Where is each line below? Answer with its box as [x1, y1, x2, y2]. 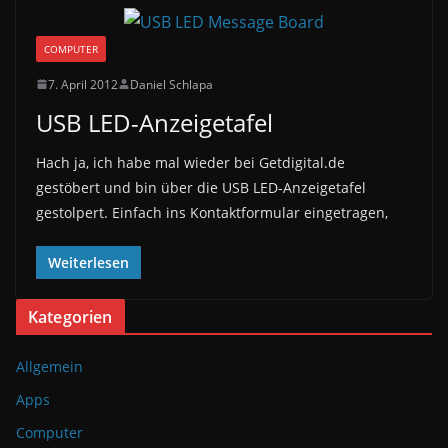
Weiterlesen [48, 252, 129, 272]
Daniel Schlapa [130, 75, 213, 93]
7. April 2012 [48, 75, 118, 93]
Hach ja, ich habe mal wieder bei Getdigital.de [36, 152, 345, 172]
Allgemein [16, 356, 83, 376]
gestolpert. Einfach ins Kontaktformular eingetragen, [36, 202, 388, 222]
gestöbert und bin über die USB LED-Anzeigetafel [36, 177, 366, 197]
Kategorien [28, 305, 113, 328]
